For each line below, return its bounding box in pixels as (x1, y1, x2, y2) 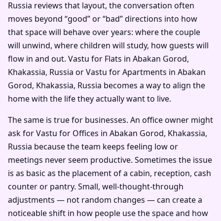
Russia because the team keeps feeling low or (8, 141, 178, 152)
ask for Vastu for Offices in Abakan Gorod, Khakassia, (8, 127, 207, 139)
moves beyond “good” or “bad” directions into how (8, 13, 197, 24)
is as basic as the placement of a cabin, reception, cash (8, 167, 211, 179)
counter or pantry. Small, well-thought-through (8, 181, 184, 192)
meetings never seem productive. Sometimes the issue (8, 154, 212, 165)
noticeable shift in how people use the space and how (8, 207, 208, 219)
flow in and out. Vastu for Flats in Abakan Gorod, (8, 53, 189, 64)
